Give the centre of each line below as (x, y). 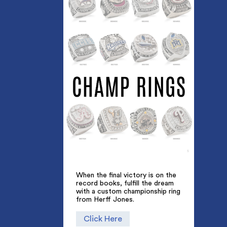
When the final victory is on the (126, 175)
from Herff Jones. (105, 199)
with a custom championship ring (128, 191)
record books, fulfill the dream (125, 183)
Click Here (103, 219)
